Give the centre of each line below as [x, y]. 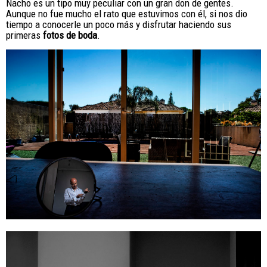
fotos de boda [70, 35]
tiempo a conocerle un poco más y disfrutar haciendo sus [119, 24]
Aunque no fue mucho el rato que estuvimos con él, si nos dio [127, 13]
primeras [24, 35]
